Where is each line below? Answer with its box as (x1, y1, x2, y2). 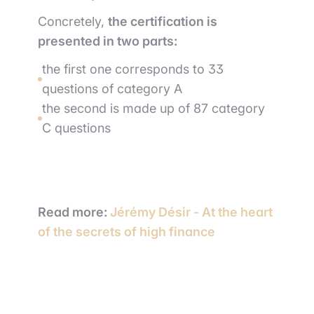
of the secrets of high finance (38, 224, 215, 239)
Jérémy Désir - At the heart (110, 205, 273, 219)
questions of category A (42, 81, 182, 96)
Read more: (38, 205, 110, 219)
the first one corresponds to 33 (42, 62, 224, 76)
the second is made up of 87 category (42, 101, 265, 116)
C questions (42, 121, 111, 135)
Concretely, (38, 14, 108, 29)
